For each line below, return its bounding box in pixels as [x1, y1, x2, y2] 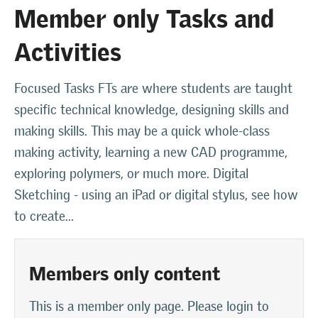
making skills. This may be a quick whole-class [14, 122, 270, 139]
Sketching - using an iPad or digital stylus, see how [14, 186, 298, 203]
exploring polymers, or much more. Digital [14, 165, 248, 182]
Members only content [29, 253, 220, 285]
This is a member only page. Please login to [29, 297, 269, 314]
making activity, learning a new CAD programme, [14, 143, 287, 160]
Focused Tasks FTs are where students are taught [14, 79, 292, 97]
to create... [14, 207, 74, 224]
